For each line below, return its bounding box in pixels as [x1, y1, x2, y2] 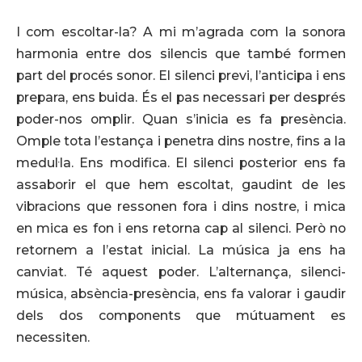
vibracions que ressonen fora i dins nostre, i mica [16, 198, 346, 214]
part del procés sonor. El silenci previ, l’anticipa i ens [16, 67, 346, 83]
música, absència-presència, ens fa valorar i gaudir [16, 285, 346, 301]
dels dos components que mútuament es [16, 307, 346, 323]
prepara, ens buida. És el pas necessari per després [16, 89, 346, 105]
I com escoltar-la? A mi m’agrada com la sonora [16, 23, 346, 40]
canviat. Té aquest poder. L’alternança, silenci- [16, 263, 346, 280]
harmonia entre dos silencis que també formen [16, 45, 346, 61]
